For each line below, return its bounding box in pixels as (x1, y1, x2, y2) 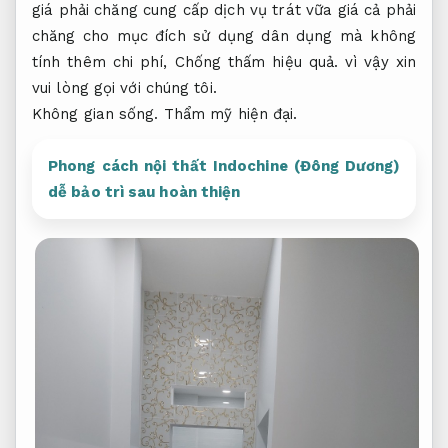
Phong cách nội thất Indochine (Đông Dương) (48, 156, 400, 175)
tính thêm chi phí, (32, 52, 175, 71)
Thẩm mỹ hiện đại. (163, 104, 298, 123)
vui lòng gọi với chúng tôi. (32, 78, 217, 97)
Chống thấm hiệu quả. (174, 52, 339, 71)
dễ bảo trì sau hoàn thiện (48, 182, 241, 201)
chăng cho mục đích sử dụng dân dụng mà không (32, 26, 416, 45)
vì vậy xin (338, 52, 416, 71)
